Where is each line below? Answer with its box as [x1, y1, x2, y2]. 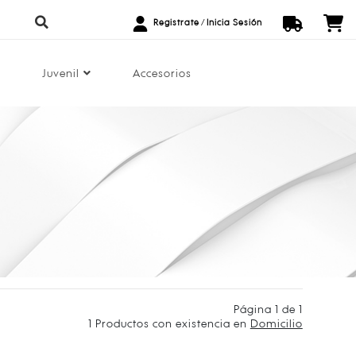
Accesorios [133, 66, 192, 79]
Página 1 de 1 [233, 302, 303, 315]
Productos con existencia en [91, 316, 250, 330]
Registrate [153, 17, 199, 29]
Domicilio [250, 316, 303, 330]
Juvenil [42, 66, 79, 79]
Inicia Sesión [206, 17, 262, 29]
